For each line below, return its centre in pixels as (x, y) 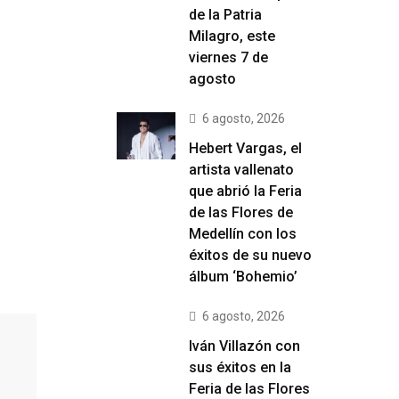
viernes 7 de (228, 57)
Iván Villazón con (244, 346)
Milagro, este (232, 36)
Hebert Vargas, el (245, 148)
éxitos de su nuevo (250, 255)
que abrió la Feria (245, 191)
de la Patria (225, 15)
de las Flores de (241, 212)
